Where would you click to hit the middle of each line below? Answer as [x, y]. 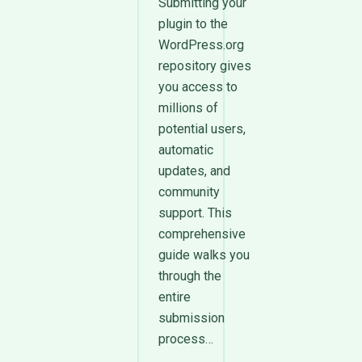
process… [186, 339]
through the [190, 276]
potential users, [202, 129]
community [189, 192]
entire [175, 297]
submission [192, 318]
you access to [198, 87]
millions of [188, 108]
